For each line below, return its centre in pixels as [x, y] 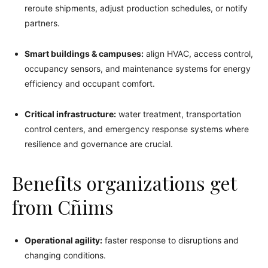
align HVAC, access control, [198, 53]
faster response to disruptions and [170, 240]
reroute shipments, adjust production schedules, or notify [136, 8]
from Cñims [63, 206]
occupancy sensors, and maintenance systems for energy [138, 68]
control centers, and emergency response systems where [137, 129]
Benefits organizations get [124, 182]
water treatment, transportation [179, 114]
